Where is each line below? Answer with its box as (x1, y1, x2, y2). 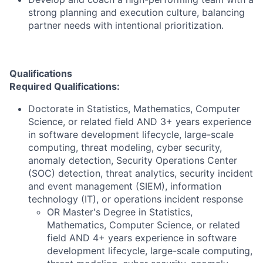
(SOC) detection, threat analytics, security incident (28, 167, 253, 179)
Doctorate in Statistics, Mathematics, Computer (28, 103, 240, 114)
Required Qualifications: (9, 80, 120, 92)
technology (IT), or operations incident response (28, 193, 243, 205)
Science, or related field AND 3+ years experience (28, 116, 251, 127)
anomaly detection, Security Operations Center (28, 154, 237, 166)
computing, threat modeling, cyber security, (28, 141, 222, 153)
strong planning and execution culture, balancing (28, 6, 245, 18)
